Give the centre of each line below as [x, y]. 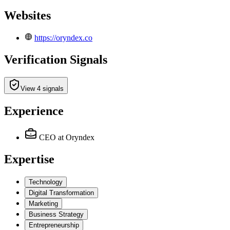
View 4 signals [42, 88]
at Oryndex [76, 138]
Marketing [43, 204]
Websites [27, 15]
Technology [46, 182]
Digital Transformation [61, 193]
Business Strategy [56, 215]
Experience [34, 111]
